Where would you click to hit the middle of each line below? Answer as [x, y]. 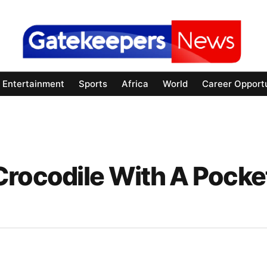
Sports [93, 84]
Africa [135, 84]
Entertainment [33, 84]
